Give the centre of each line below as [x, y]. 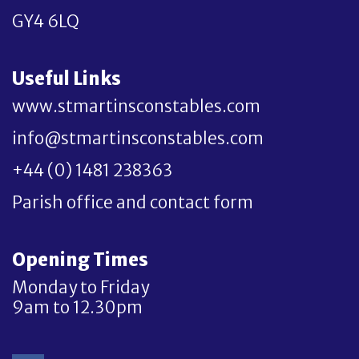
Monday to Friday [81, 288]
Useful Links [67, 79]
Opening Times [80, 260]
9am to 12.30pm [78, 308]
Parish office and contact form [133, 203]
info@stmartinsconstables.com [138, 139]
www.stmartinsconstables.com [137, 107]
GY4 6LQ [46, 22]
